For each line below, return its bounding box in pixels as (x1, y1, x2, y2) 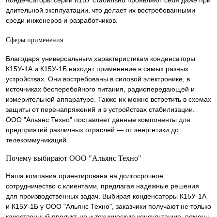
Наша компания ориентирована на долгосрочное (6, 172, 163, 180)
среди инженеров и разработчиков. (6, 16, 118, 24)
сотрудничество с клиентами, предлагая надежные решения (6, 182, 199, 190)
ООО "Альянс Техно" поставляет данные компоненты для (6, 116, 190, 124)
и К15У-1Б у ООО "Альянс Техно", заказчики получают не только (6, 202, 211, 211)
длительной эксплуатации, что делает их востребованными (6, 6, 195, 14)
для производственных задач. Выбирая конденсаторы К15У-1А (6, 192, 206, 201)
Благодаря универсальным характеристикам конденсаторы (6, 55, 195, 63)
